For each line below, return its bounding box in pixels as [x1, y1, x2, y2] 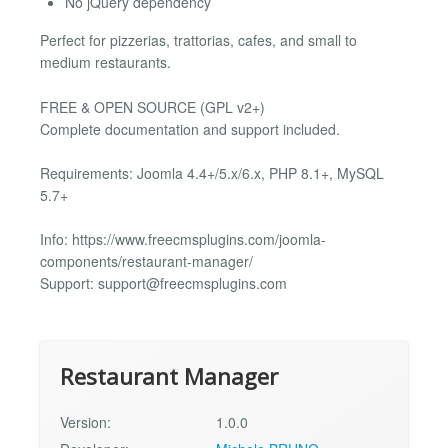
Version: [60, 411, 111, 432]
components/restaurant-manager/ [40, 251, 253, 272]
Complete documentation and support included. [40, 118, 340, 139]
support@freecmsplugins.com [98, 273, 287, 294]
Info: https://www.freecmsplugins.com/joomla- [40, 229, 326, 250]
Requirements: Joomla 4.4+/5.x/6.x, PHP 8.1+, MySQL [40, 163, 384, 184]
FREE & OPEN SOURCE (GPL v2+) [40, 96, 265, 117]
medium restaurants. [40, 52, 171, 73]
